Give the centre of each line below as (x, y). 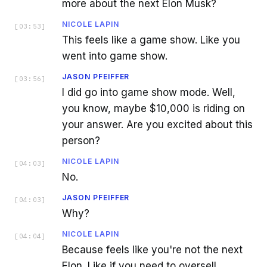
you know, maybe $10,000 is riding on (153, 108)
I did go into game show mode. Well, (149, 92)
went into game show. (115, 56)
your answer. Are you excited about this (157, 124)
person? (81, 140)
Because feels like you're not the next (152, 249)
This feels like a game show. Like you (151, 40)
